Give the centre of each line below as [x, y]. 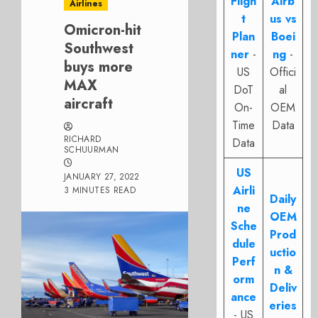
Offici [283, 72]
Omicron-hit [103, 30]
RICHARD [83, 139]
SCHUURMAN [92, 150]
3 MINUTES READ [100, 190]
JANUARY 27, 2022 [102, 177]
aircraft [88, 104]
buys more [98, 67]
